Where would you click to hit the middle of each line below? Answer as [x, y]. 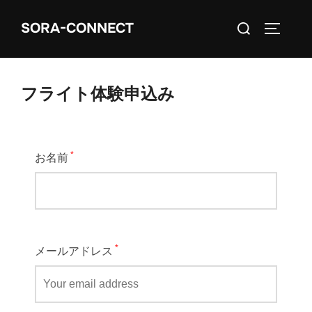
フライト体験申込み [98, 94]
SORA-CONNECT [77, 29]
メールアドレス [74, 251]
